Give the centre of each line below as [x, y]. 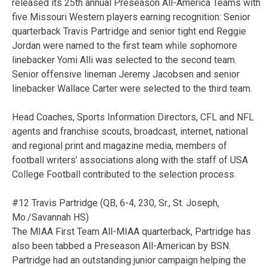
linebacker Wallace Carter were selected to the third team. [132, 88]
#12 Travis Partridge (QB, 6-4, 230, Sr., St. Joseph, [116, 203]
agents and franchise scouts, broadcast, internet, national [130, 131]
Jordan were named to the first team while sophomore [125, 45]
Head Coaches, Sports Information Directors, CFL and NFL [133, 117]
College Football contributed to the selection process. [124, 174]
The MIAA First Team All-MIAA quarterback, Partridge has [131, 231]
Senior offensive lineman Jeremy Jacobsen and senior [126, 74]
